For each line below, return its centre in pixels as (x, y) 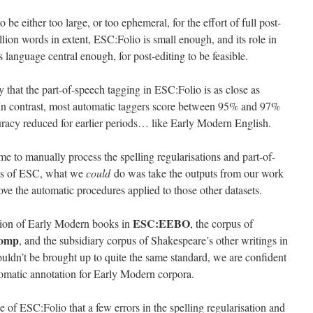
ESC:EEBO (161, 223)
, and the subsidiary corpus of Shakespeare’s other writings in (153, 240)
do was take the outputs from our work (197, 173)
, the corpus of (221, 223)
